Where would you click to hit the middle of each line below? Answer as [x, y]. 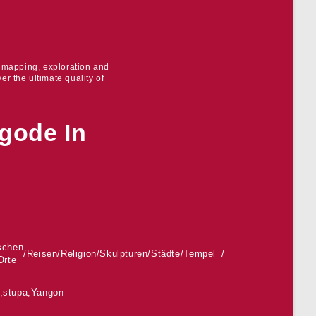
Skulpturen [124, 254]
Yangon [47, 292]
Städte [166, 254]
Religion [79, 254]
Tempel [200, 254]
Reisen [42, 254]
